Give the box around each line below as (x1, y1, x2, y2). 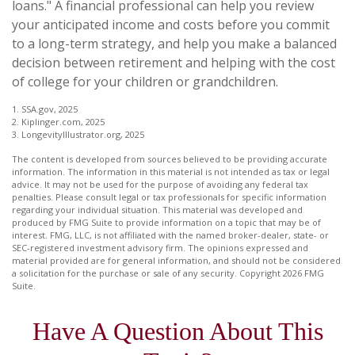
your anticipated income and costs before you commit (12, 15, 330, 33)
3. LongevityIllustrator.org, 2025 (12, 128, 144, 140)
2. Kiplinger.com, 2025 (12, 115, 105, 128)
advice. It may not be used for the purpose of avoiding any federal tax (12, 177, 308, 190)
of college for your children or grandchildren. (12, 72, 278, 90)
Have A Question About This (32, 316, 323, 345)
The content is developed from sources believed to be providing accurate (12, 152, 327, 165)
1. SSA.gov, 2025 (12, 102, 78, 115)
